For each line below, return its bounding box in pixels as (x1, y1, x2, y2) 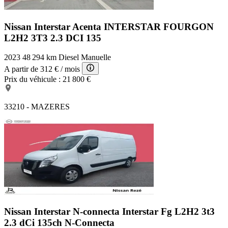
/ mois (61, 65, 80, 74)
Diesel (59, 53, 79, 62)
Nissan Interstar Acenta (4, 21, 104, 32)
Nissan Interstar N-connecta (4, 206, 122, 217)
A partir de (4, 65, 38, 74)
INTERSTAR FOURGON (104, 21, 214, 32)
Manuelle (81, 53, 111, 62)
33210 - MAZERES (4, 102, 70, 111)
